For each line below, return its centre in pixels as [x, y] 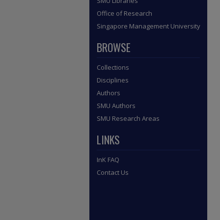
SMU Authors [116, 106]
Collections [113, 67]
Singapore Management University [149, 26]
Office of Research [124, 13]
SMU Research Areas [128, 118]
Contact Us [113, 172]
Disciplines [113, 80]
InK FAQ [108, 160]
